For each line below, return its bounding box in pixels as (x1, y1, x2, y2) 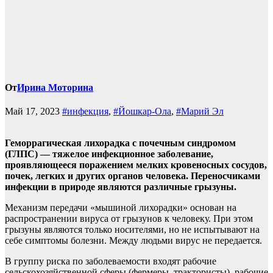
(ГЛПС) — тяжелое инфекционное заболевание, (5, 149, 213, 160)
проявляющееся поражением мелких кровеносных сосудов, (5, 160, 267, 171)
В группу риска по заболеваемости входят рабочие (5, 256, 216, 267)
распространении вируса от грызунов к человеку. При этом (5, 213, 253, 224)
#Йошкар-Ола (113, 106, 171, 117)
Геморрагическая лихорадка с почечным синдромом (5, 138, 236, 149)
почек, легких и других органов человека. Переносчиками (5, 171, 260, 182)
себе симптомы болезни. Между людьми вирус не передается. (5, 235, 262, 246)
